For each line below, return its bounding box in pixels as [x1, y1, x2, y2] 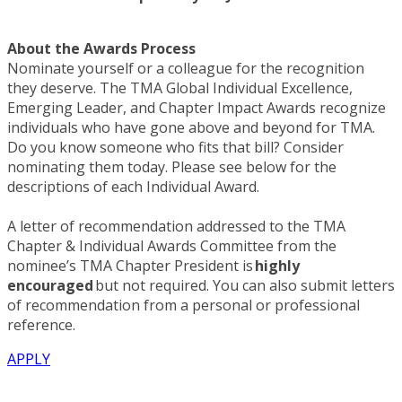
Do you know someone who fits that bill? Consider [7, 137, 344, 158]
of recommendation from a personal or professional [7, 295, 360, 316]
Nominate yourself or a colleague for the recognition [7, 58, 364, 79]
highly [255, 256, 300, 276]
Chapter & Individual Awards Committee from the [7, 236, 336, 257]
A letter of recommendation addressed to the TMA [7, 216, 345, 237]
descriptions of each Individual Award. [7, 177, 265, 197]
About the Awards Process [7, 39, 196, 59]
